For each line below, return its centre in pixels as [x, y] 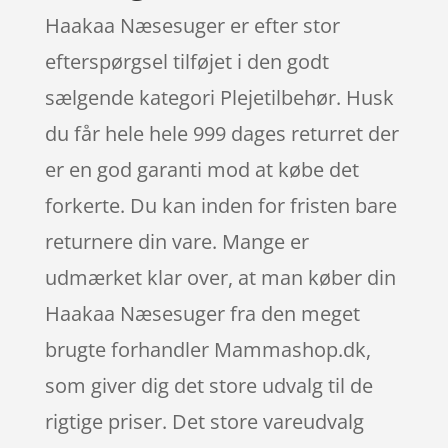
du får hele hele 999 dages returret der [221, 133]
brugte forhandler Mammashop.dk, [207, 349]
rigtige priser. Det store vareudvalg [204, 421]
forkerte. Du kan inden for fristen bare [220, 205]
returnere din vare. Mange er [176, 241]
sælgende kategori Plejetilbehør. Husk [219, 97]
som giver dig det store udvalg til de [208, 385]
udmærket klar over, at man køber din [220, 277]
